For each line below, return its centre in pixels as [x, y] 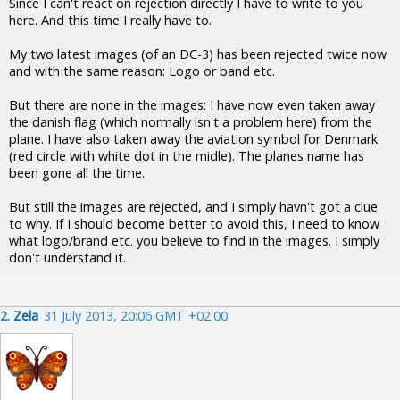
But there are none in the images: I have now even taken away [192, 105]
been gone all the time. [77, 173]
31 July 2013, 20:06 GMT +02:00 [136, 316]
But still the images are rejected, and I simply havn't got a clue [193, 207]
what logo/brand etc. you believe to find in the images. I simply [194, 241]
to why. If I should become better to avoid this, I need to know [194, 224]
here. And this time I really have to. [110, 20]
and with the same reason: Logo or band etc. [142, 71]
